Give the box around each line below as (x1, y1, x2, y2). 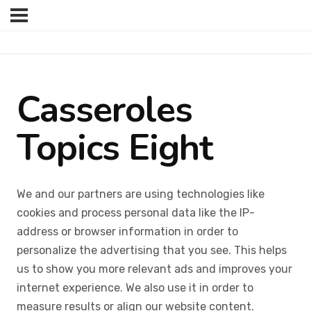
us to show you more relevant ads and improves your (17, 262, 292, 276)
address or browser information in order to (17, 225, 238, 239)
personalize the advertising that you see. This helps (17, 244, 287, 258)
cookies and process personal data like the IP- (17, 206, 255, 220)
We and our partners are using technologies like (17, 187, 264, 201)
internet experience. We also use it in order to (17, 281, 253, 295)
